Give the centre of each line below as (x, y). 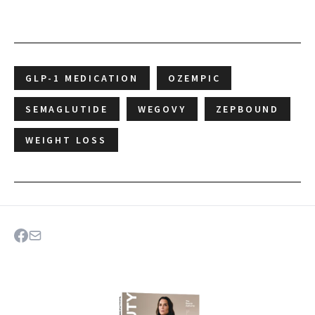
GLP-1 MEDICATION (82, 78)
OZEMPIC (194, 78)
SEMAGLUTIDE (67, 109)
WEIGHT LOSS (66, 140)
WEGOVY (162, 109)
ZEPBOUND (247, 109)
